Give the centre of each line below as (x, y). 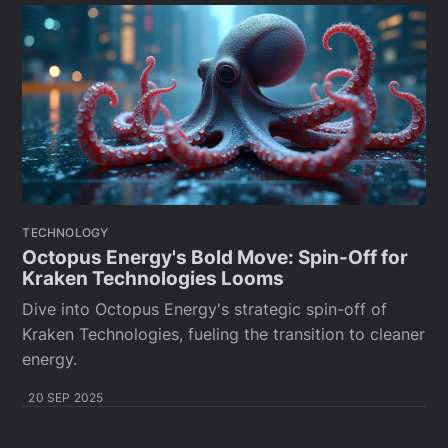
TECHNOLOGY (65, 233)
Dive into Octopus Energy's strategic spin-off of (205, 309)
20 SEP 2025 (66, 398)
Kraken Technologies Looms (153, 279)
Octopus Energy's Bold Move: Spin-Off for (215, 258)
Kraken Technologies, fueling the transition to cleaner (224, 334)
